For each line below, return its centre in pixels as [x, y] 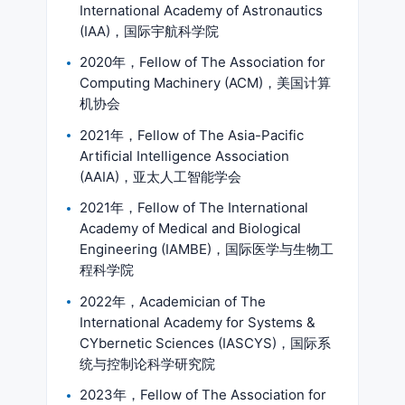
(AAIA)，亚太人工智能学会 [160, 176]
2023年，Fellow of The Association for [203, 395]
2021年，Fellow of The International [194, 207]
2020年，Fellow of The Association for [202, 62]
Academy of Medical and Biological [190, 228]
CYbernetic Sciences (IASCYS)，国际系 [205, 343]
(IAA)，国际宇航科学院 [149, 31]
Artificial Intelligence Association [184, 155]
